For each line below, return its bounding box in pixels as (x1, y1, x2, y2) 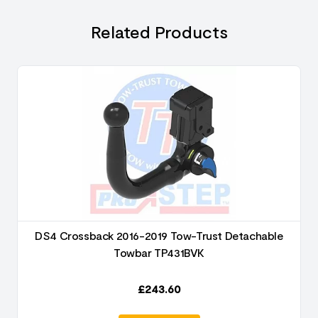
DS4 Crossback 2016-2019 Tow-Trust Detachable (35, 229, 283, 242)
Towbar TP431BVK (114, 246, 204, 259)
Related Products (90, 21, 228, 42)
